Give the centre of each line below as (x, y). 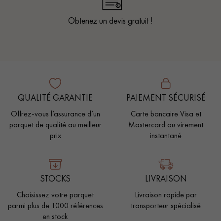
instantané (166, 135)
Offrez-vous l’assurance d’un (55, 113)
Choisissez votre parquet (55, 195)
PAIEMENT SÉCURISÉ (166, 97)
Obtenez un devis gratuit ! (110, 20)
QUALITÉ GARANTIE (55, 97)
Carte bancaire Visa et (166, 113)
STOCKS (55, 179)
